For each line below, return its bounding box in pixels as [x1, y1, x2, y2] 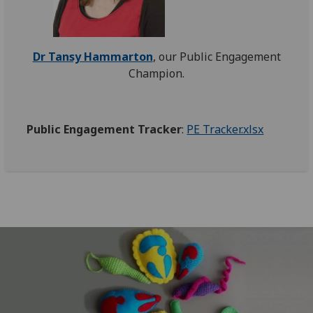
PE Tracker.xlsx [187, 121, 264, 137]
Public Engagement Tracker [27, 121, 182, 137]
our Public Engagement [158, 48, 281, 64]
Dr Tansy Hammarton [32, 48, 153, 64]
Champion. [129, 65, 184, 81]
